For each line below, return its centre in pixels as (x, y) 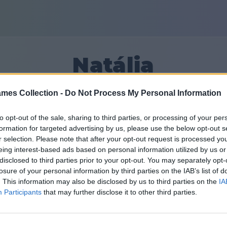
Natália (113, 65)
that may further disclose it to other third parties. (119, 192)
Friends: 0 (198, 136)
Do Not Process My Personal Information (143, 93)
